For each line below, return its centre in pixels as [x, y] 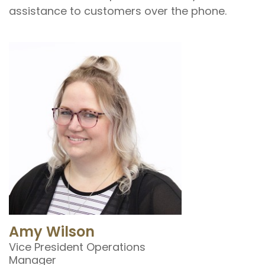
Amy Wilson [52, 231]
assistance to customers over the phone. [118, 11]
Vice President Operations [77, 247]
